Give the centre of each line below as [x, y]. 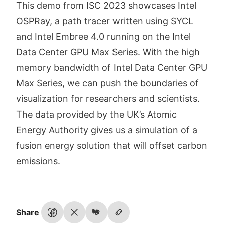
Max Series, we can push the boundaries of [107, 83]
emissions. [38, 161]
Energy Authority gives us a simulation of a [107, 130]
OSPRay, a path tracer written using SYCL [105, 21]
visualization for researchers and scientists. [108, 99]
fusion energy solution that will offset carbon [112, 146]
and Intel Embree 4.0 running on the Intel [103, 37]
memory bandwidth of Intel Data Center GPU [112, 68]
